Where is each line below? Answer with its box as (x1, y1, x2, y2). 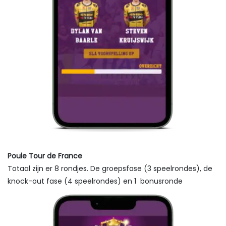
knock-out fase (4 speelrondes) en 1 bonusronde (8, 176, 183, 186)
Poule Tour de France (8, 150, 82, 161)
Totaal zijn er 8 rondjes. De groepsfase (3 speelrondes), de (8, 163, 212, 174)
